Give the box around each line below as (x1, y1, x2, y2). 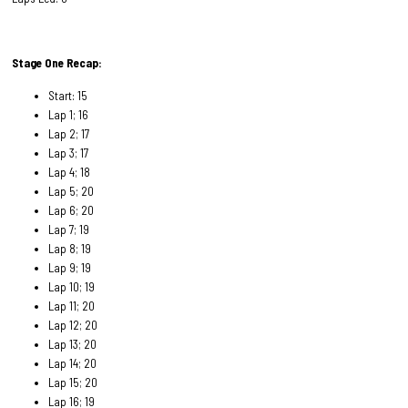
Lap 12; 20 (48, 317, 98, 332)
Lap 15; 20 (48, 374, 98, 390)
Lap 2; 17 (48, 126, 90, 141)
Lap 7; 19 (48, 221, 90, 237)
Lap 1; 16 (48, 107, 89, 122)
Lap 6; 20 (48, 202, 95, 218)
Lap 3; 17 (48, 145, 89, 160)
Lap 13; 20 (48, 336, 97, 352)
